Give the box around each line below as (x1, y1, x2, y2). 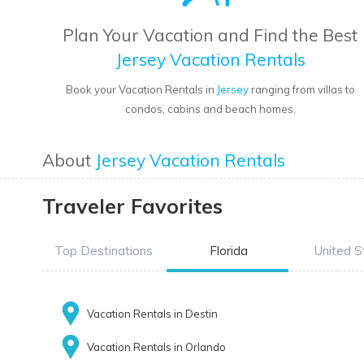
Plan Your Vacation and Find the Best (63, 24, 358, 46)
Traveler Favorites (42, 193, 223, 219)
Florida (209, 243, 248, 259)
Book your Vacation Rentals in (65, 83, 217, 97)
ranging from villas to (248, 83, 355, 97)
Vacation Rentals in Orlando (87, 340, 226, 354)
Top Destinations (54, 243, 153, 259)
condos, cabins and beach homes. (124, 102, 296, 116)
